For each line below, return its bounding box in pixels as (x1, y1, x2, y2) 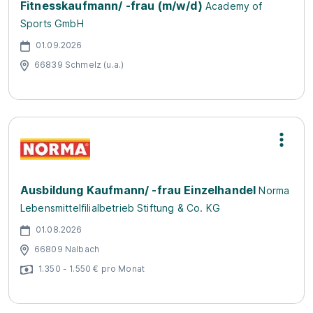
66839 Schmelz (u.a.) (34, 59, 124, 70)
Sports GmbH (20, 17, 84, 29)
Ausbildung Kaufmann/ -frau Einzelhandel (20, 183, 256, 197)
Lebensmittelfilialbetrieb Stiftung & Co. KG (20, 202, 220, 214)
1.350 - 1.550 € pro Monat (38, 263, 145, 274)
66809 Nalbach (34, 243, 100, 254)
